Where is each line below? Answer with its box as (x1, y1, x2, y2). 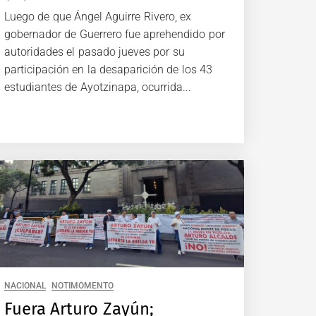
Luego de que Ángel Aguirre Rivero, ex (4, 9, 191, 23)
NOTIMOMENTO (51, 281, 114, 291)
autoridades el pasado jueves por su (4, 44, 185, 59)
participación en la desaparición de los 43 (4, 62, 212, 76)
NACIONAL (4, 281, 46, 291)
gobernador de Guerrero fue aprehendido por (4, 27, 225, 41)
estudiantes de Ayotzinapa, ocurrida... (4, 80, 191, 94)
